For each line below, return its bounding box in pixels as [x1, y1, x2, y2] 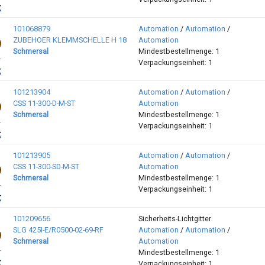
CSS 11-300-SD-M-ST [12, 162, 79, 172]
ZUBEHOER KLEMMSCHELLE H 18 [12, 35, 127, 45]
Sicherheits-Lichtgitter [138, 214, 211, 224]
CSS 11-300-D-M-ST [12, 99, 75, 108]
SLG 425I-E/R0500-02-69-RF [12, 225, 104, 235]
